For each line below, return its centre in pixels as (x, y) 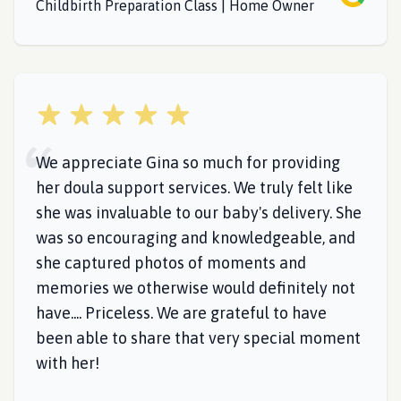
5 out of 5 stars (83, 112)
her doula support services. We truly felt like (194, 188)
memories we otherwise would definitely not (196, 288)
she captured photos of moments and (171, 263)
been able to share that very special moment (198, 338)
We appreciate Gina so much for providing (188, 162)
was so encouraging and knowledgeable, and (196, 238)
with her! (68, 363)
